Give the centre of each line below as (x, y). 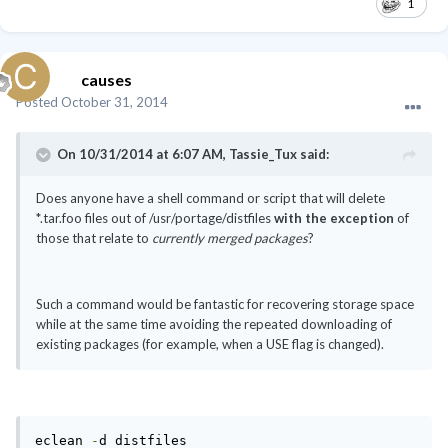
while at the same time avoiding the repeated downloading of (214, 324)
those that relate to (94, 238)
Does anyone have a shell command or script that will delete (210, 198)
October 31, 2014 (114, 102)
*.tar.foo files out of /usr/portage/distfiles (155, 218)
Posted (38, 102)
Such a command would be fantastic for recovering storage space (225, 304)
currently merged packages (230, 238)
